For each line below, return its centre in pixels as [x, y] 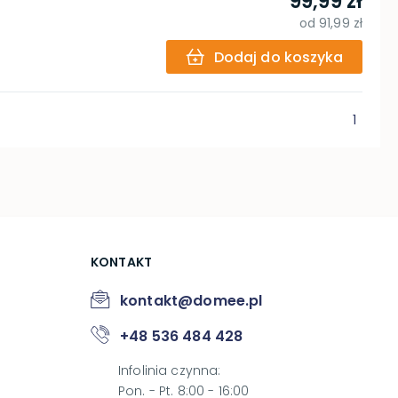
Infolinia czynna [168, 370]
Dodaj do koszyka [279, 57]
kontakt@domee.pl [191, 301]
